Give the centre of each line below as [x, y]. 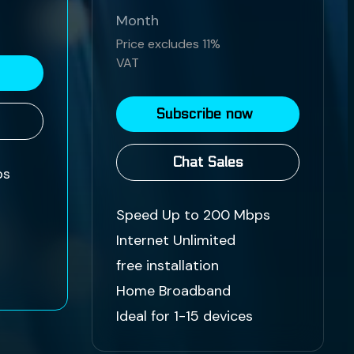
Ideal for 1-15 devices [184, 316]
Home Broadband [173, 291]
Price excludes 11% [168, 44]
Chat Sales [207, 163]
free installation [167, 266]
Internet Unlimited [175, 241]
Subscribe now [203, 115]
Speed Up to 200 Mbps [193, 215]
